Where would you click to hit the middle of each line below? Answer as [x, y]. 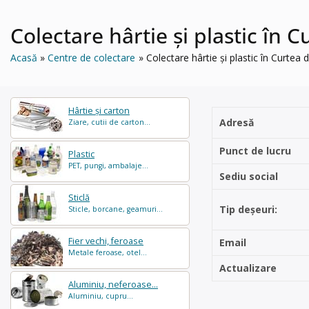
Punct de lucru [255, 151]
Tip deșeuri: [248, 209]
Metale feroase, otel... [108, 252]
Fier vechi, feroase [106, 241]
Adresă [237, 122]
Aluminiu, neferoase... [113, 285]
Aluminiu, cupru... [101, 296]
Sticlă [79, 198]
